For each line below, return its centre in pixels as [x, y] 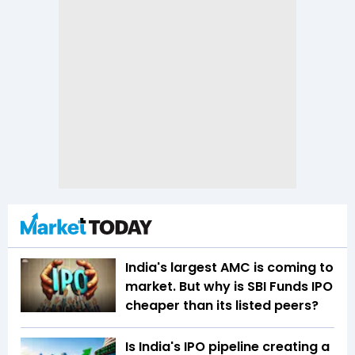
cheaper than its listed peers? [222, 306]
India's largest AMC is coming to [229, 268]
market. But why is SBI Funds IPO [229, 287]
